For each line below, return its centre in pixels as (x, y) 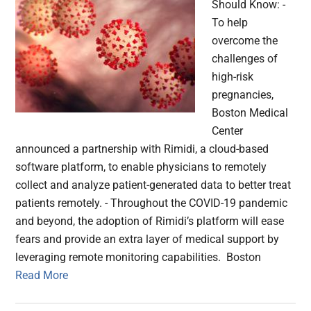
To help (230, 23)
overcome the (245, 41)
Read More (42, 276)
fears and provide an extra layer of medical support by (148, 239)
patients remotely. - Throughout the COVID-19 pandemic (152, 203)
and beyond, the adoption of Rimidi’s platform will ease (150, 221)
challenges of (245, 59)
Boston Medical (250, 113)
